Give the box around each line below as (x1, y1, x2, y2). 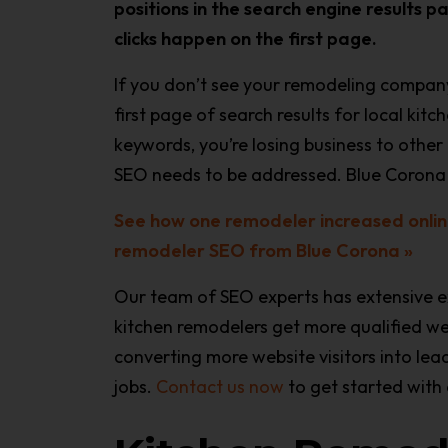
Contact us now (156, 375, 284, 398)
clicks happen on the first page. (114, 27, 377, 50)
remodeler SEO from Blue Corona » (114, 239, 413, 262)
